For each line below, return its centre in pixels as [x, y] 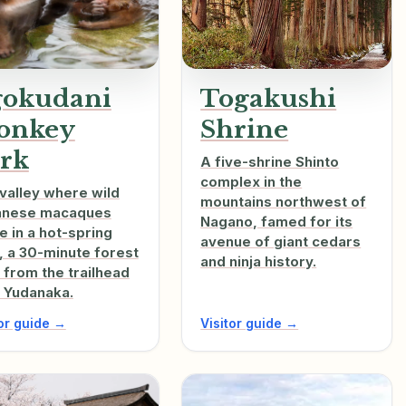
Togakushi [269, 99]
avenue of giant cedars [281, 242]
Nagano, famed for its [277, 222]
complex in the [251, 182]
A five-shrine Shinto [270, 162]
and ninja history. [259, 262]
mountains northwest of [284, 202]
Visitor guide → [250, 324]
